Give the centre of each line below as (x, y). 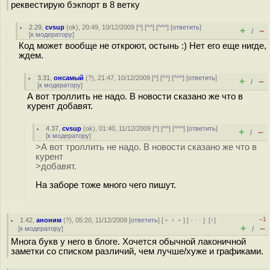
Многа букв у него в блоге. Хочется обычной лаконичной (128, 242)
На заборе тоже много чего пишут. (106, 185)
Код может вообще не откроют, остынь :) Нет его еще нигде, (143, 46)
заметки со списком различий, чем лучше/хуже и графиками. (137, 251)
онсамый (69, 78)
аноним (49, 220)
